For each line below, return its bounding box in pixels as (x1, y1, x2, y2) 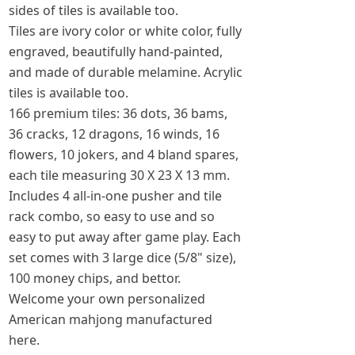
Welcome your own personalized (9, 290, 205, 307)
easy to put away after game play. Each (9, 228, 241, 246)
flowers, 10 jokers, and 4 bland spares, (9, 146, 239, 163)
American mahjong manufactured (9, 311, 212, 328)
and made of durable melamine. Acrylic (9, 63, 242, 81)
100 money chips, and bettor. (9, 269, 181, 287)
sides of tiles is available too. (9, 2, 181, 19)
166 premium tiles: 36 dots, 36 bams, (9, 105, 227, 122)
